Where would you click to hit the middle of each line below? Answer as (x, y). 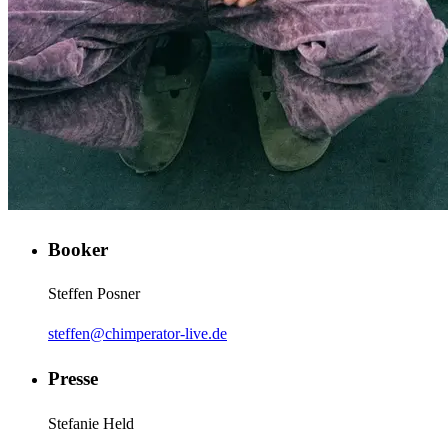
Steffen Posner (94, 294)
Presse (73, 378)
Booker (78, 249)
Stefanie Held (91, 423)
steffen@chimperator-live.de (137, 334)
